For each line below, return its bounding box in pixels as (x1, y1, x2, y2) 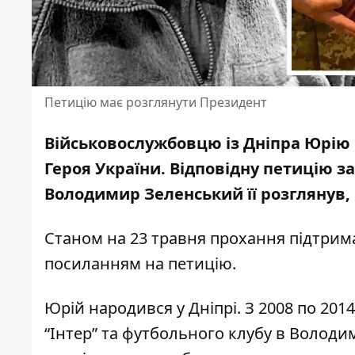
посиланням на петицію (44, 253, 232, 275)
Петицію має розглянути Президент (44, 94, 267, 112)
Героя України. (44, 158, 170, 180)
